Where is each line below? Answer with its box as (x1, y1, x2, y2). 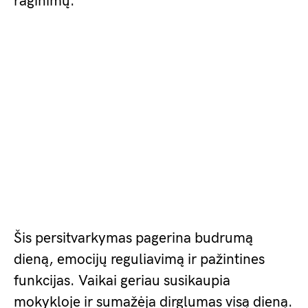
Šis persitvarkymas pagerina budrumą (14, 230, 253, 247)
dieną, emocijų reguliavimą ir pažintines (14, 251, 265, 268)
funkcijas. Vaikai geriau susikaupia (14, 272, 230, 289)
